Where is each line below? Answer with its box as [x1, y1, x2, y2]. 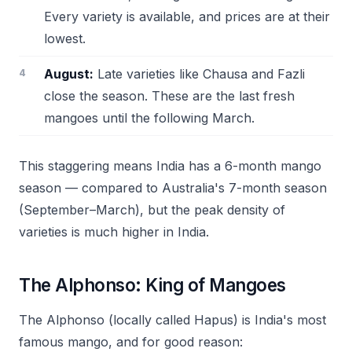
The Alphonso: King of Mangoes [19, 274, 286, 295]
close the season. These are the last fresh [44, 88, 295, 104]
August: [44, 66, 93, 82]
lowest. [44, 31, 86, 46]
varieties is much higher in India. [19, 224, 209, 240]
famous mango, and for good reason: [19, 334, 243, 350]
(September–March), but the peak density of [19, 202, 285, 218]
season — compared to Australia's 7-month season [19, 180, 327, 196]
